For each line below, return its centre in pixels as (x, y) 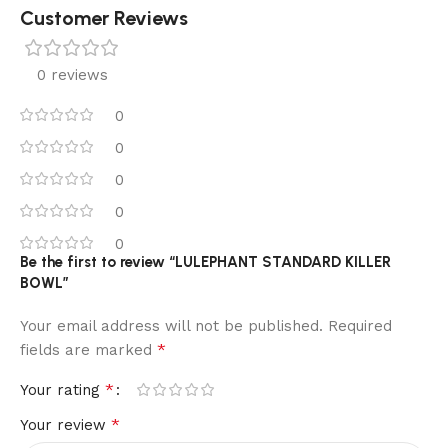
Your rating (62, 389)
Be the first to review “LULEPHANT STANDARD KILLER (205, 261)
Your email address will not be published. (171, 325)
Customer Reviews (104, 17)
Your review (65, 424)
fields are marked (88, 349)
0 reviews (72, 74)
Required (360, 325)
